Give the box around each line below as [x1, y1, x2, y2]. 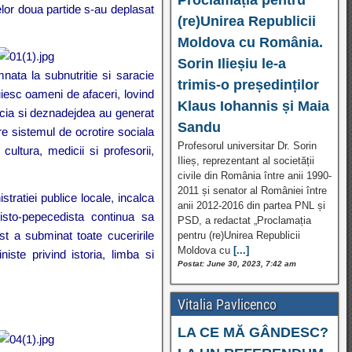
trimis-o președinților [177, 76, 319, 93]
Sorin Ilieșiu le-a [177, 55, 286, 71]
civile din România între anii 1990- [177, 169, 332, 181]
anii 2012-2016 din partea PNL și [177, 199, 325, 211]
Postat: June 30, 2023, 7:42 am [177, 258, 296, 268]
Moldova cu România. [177, 34, 323, 50]
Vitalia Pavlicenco [177, 295, 277, 313]
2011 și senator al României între [177, 184, 327, 196]
